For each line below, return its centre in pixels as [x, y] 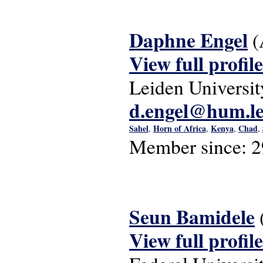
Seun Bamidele [192, 217]
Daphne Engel [188, 40]
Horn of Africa [180, 128]
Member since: [190, 146]
